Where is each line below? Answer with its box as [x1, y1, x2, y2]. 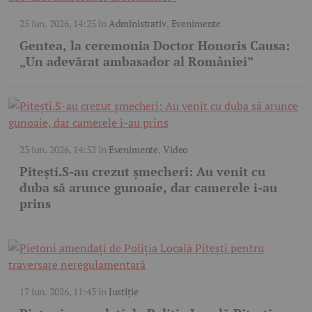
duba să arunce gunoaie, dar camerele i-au [19, 179, 277, 196]
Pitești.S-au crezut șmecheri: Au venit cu [19, 163, 265, 180]
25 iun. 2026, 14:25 [19, 17, 96, 31]
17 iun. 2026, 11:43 [19, 285, 96, 299]
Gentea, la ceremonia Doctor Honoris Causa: [19, 37, 290, 54]
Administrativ [108, 17, 166, 31]
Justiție [108, 285, 139, 299]
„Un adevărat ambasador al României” [19, 53, 253, 70]
